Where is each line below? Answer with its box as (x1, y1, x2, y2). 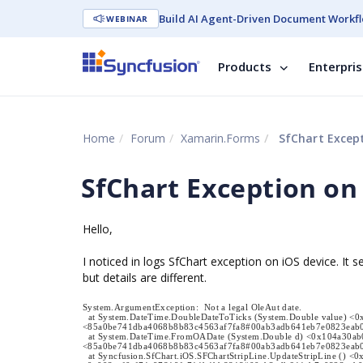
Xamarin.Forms (181, 130, 260, 146)
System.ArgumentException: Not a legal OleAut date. (83, 302, 302, 312)
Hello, (83, 221, 113, 237)
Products (218, 58, 271, 75)
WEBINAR (106, 13, 148, 24)
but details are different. (83, 270, 210, 285)
